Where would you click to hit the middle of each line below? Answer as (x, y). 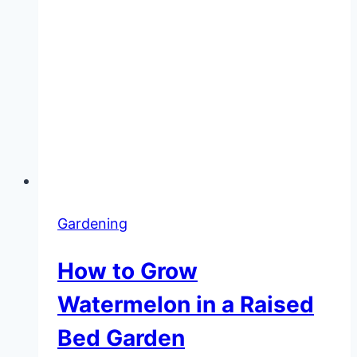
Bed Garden (121, 337)
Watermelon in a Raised (186, 304)
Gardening (92, 223)
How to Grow (127, 271)
